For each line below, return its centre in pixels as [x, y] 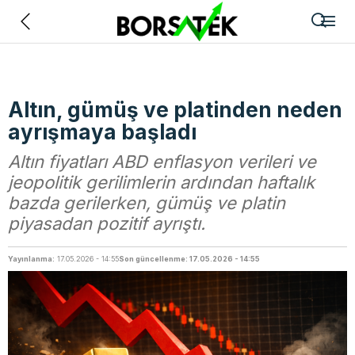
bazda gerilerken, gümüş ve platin [147, 203]
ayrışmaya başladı [102, 132]
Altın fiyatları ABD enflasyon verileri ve [162, 162]
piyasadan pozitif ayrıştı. [107, 223]
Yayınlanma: [31, 259]
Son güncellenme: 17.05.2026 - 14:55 [189, 259]
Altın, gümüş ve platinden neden [175, 110]
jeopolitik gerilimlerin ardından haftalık [161, 182]
